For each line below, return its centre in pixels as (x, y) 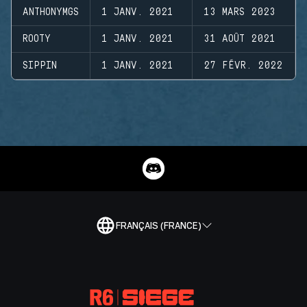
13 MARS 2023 (240, 12)
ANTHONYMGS (51, 12)
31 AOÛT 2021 (240, 39)
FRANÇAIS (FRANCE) (158, 225)
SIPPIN (40, 66)
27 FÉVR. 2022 (243, 66)
